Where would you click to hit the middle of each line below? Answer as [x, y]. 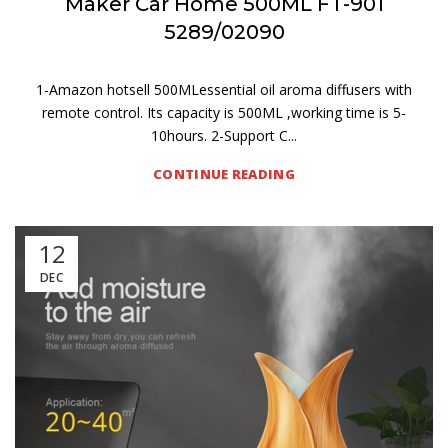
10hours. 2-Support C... [224, 135]
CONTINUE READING [224, 174]
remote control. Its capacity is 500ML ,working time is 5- [224, 112]
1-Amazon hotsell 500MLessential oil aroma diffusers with [224, 89]
